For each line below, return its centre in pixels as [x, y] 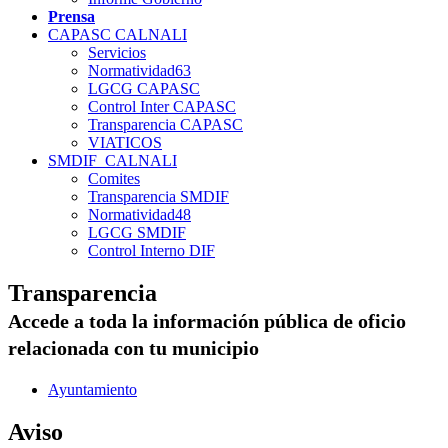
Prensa [71, 16]
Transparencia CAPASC [165, 124]
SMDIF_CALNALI [112, 160]
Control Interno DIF [151, 250]
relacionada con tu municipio [133, 347]
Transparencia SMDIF [158, 196]
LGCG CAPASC [144, 88]
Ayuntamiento [92, 389]
